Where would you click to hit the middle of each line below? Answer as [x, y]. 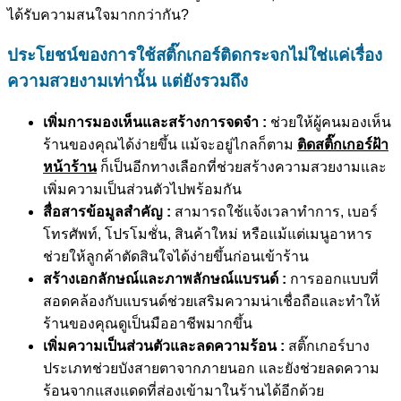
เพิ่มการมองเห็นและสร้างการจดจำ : [155, 123]
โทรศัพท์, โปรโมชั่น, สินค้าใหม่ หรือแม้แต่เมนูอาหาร [208, 235]
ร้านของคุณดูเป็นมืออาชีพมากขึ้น [148, 324]
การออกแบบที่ [333, 279]
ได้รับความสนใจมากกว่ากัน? [98, 14]
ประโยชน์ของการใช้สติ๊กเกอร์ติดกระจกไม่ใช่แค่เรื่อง [195, 55]
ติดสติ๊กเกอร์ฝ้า [343, 145]
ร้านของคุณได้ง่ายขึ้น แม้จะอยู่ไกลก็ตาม [170, 145]
